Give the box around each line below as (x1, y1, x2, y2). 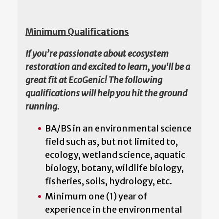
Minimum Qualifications (25, 25, 129, 37)
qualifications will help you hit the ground (25, 87, 187, 99)
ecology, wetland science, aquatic (45, 149, 185, 160)
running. (25, 100, 60, 112)
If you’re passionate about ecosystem (25, 47, 169, 59)
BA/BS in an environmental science (45, 122, 192, 134)
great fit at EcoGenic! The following (25, 74, 162, 86)
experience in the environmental (45, 203, 182, 215)
